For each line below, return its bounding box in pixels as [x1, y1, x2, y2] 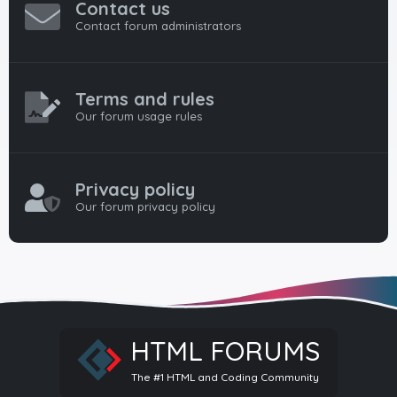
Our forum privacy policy [75, 199, 215, 214]
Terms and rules [75, 88, 214, 110]
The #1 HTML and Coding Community [131, 370, 319, 384]
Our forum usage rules [75, 109, 202, 123]
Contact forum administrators [75, 19, 241, 33]
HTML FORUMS [130, 333, 320, 368]
